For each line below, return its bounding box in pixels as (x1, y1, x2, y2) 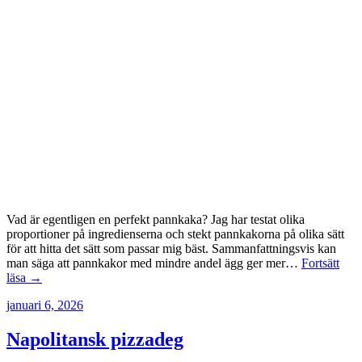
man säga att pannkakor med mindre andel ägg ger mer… (6, 256, 301, 270)
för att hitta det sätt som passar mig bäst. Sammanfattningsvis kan (6, 242, 336, 255)
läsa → (6, 271, 42, 284)
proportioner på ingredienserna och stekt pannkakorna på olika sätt (6, 227, 344, 241)
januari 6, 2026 (6, 298, 83, 312)
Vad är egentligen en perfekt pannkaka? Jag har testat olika (6, 213, 305, 226)
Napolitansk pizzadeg (6, 328, 183, 350)
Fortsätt (301, 256, 339, 270)
